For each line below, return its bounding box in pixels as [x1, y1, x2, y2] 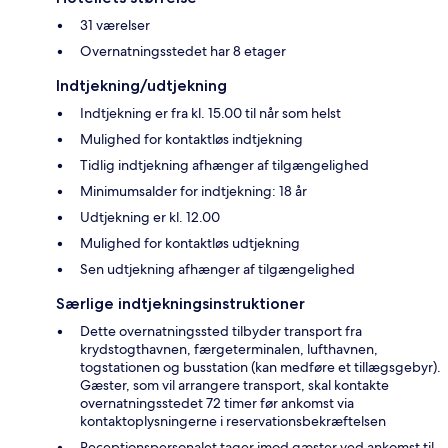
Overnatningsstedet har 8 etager [80, 42, 286, 61]
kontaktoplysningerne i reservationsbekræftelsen [80, 412, 386, 431]
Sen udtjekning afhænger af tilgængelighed [80, 260, 355, 279]
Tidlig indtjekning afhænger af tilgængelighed [80, 156, 369, 175]
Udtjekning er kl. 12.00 [80, 208, 220, 227]
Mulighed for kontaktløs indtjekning [80, 130, 303, 149]
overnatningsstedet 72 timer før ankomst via [80, 394, 354, 413]
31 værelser [80, 16, 150, 35]
